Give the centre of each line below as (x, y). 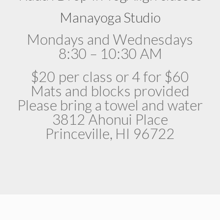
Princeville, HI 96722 (110, 133)
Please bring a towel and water (110, 105)
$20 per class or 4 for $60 (110, 76)
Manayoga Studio (110, 17)
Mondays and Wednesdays (110, 39)
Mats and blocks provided (110, 90)
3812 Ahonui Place (110, 119)
